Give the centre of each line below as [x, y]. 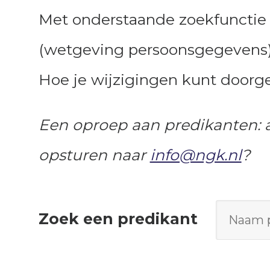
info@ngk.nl [196, 155]
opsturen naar [94, 155]
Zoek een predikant [118, 218]
